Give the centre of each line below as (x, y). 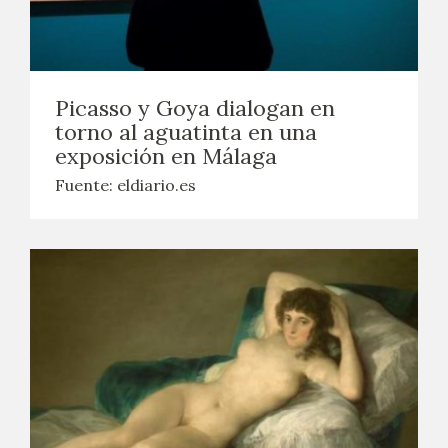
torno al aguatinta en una (186, 132)
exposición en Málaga (166, 156)
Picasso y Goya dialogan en (195, 108)
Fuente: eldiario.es (125, 185)
